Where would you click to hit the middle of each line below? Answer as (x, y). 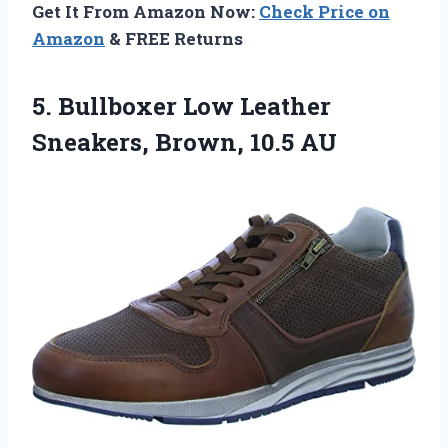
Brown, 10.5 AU (243, 142)
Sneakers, (90, 142)
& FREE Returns (174, 39)
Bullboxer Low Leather (194, 106)
